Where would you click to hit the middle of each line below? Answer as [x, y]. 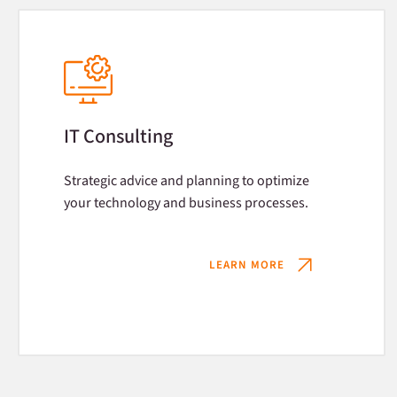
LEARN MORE [246, 265]
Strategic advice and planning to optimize [187, 181]
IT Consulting [118, 136]
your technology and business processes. [186, 203]
